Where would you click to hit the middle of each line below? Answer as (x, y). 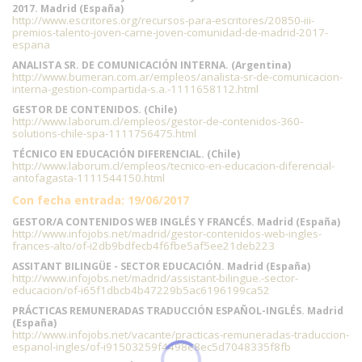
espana (31, 44)
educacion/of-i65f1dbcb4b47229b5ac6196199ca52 (141, 290)
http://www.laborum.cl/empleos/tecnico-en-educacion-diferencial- (173, 166)
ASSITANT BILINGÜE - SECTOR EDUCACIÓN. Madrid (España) (161, 266)
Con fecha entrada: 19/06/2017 (101, 200)
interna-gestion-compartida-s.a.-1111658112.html (135, 89)
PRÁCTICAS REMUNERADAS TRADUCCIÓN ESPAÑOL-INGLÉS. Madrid (178, 311)
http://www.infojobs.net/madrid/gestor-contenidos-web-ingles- (167, 234)
